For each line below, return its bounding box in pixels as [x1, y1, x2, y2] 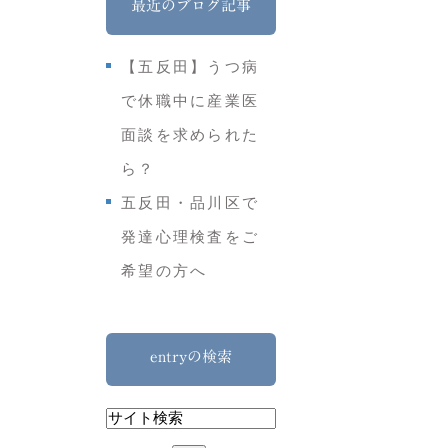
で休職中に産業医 [121, 93, 259, 109]
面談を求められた [121, 127, 259, 143]
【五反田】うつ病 [121, 59, 259, 75]
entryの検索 [150, 349, 232, 364]
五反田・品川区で [121, 195, 259, 211]
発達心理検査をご [121, 229, 259, 245]
